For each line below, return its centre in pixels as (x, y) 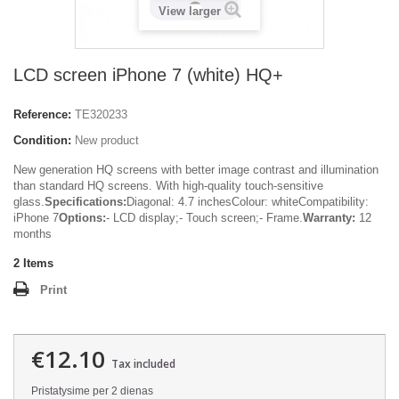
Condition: (42, 140)
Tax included (143, 364)
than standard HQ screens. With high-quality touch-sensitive (168, 186)
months (33, 234)
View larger (189, 11)
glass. (29, 202)
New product (107, 140)
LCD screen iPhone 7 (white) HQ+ (148, 75)
